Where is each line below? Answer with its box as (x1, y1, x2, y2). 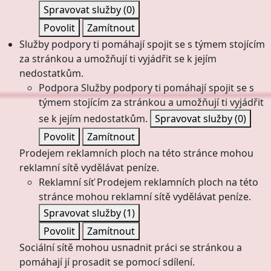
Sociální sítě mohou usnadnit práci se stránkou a (19, 241, 242, 254)
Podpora (39, 81, 79, 94)
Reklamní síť (39, 175, 94, 189)
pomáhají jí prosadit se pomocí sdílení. (19, 255, 195, 269)
